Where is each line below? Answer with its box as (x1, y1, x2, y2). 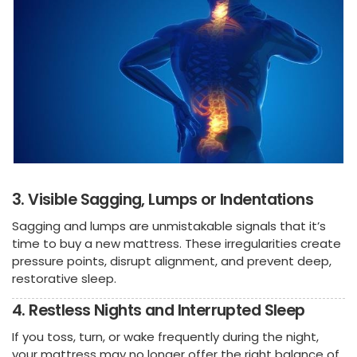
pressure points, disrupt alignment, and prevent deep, (12, 253, 331, 270)
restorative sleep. (12, 270, 116, 288)
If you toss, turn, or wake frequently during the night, (12, 328, 319, 346)
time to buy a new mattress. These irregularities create (12, 235, 341, 253)
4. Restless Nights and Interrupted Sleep (12, 300, 305, 322)
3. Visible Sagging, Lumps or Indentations (12, 189, 314, 211)
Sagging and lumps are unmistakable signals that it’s (12, 218, 326, 235)
